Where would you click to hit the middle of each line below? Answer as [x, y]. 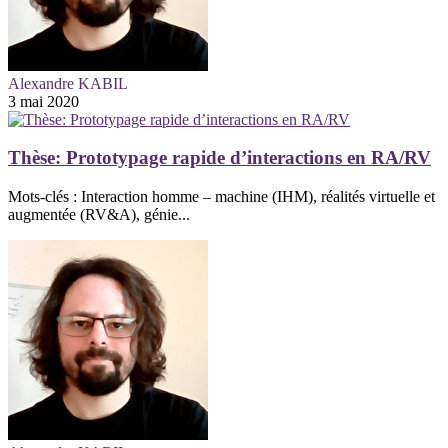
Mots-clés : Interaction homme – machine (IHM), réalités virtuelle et [221, 197]
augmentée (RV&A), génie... [99, 215]
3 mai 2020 [43, 101]
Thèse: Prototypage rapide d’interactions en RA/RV [219, 158]
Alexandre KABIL [68, 83]
